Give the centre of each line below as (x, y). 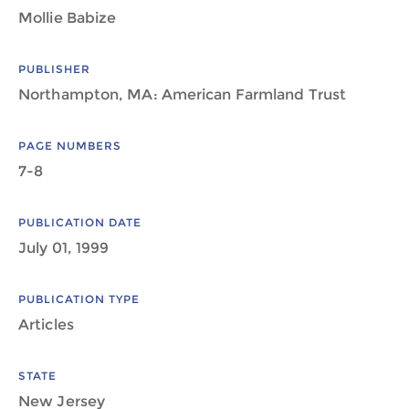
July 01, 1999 (64, 248)
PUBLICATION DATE (80, 222)
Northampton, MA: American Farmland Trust (182, 94)
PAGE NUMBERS (70, 146)
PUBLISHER (54, 69)
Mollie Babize (68, 18)
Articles (46, 325)
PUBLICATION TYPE (79, 299)
